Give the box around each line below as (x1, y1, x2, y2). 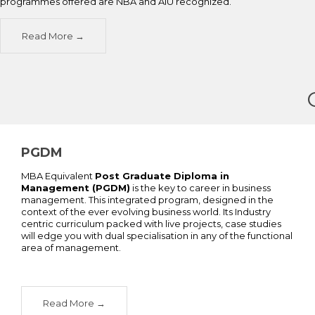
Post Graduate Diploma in (95, 169, 229, 181)
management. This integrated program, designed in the (21, 193, 274, 205)
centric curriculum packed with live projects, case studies (21, 217, 281, 229)
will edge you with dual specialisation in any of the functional (21, 229, 292, 241)
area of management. (21, 241, 121, 253)
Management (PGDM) (21, 181, 130, 193)
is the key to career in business (130, 181, 271, 193)
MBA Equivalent (21, 169, 95, 181)
